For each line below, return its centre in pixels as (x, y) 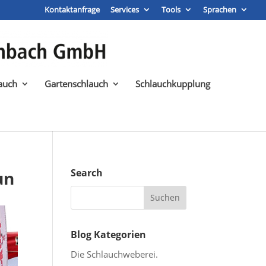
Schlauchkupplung (173, 83)
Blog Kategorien (109, 234)
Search (87, 172)
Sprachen (220, 9)
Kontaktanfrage (72, 9)
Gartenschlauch (76, 83)
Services (125, 9)
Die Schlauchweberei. (115, 254)
